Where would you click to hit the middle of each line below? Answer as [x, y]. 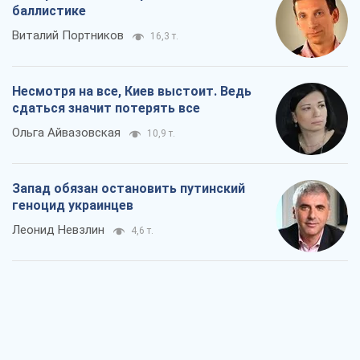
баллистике [49, 11]
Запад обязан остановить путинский [129, 189]
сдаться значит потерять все [106, 108]
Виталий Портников [68, 36]
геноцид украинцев [73, 206]
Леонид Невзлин [58, 230]
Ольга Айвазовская [66, 133]
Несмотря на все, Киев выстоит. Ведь [132, 92]
